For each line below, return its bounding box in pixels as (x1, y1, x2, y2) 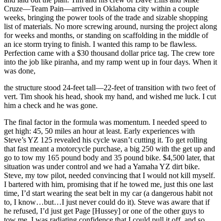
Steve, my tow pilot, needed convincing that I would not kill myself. (4, 171, 215, 180)
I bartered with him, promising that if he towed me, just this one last (4, 180, 213, 189)
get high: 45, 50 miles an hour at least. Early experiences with (4, 127, 195, 136)
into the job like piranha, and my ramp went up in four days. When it (4, 58, 217, 67)
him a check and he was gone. (4, 101, 98, 110)
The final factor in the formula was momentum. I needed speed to (4, 118, 207, 127)
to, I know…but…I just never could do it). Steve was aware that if (4, 198, 210, 207)
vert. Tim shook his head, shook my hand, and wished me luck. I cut (4, 92, 216, 101)
